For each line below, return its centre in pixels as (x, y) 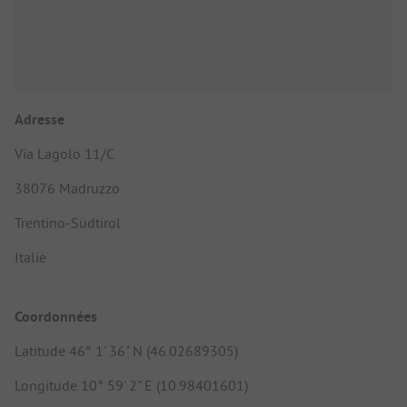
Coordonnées (56, 317)
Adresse (40, 119)
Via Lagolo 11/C (65, 153)
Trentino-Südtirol (68, 222)
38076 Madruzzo (67, 188)
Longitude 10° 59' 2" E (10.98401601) (131, 386)
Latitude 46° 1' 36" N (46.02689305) (126, 351)
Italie (30, 257)
